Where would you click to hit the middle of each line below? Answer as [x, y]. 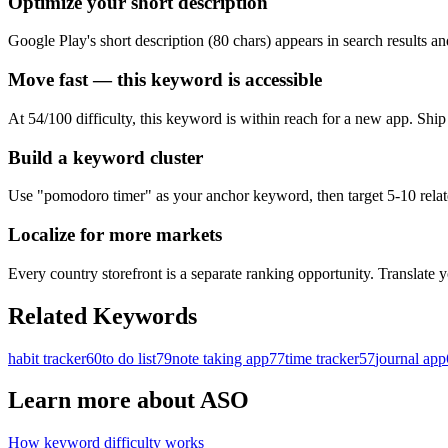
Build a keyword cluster [105, 157]
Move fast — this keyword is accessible [165, 80]
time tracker [322, 358]
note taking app [220, 358]
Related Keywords [102, 315]
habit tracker [47, 358]
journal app [410, 358]
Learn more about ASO [128, 400]
